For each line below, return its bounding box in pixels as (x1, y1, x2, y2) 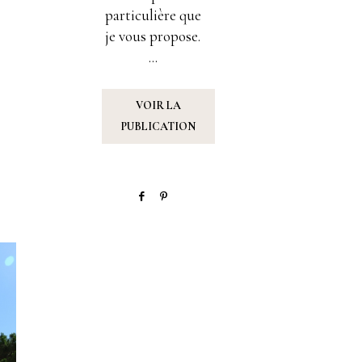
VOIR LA (136, 99, 182, 112)
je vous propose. (105, 27, 201, 45)
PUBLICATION (121, 120, 196, 133)
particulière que (104, 6, 201, 24)
